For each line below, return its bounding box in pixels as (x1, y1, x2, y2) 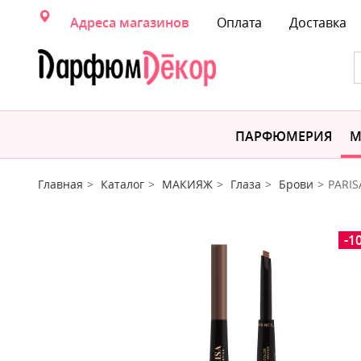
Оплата (217, 14, 262, 31)
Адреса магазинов (70, 14, 189, 31)
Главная (38, 176, 83, 192)
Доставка (289, 14, 346, 31)
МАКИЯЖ (162, 176, 213, 192)
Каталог (101, 176, 144, 192)
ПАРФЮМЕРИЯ (235, 127, 332, 145)
